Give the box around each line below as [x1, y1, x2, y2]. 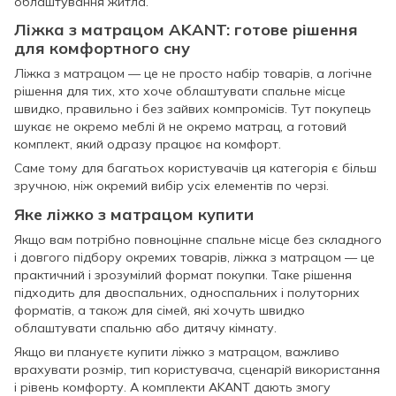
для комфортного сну [14, 38, 190, 59]
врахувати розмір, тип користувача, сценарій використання [14, 361, 380, 377]
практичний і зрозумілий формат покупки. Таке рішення [14, 266, 352, 283]
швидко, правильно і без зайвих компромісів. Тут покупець [14, 101, 371, 118]
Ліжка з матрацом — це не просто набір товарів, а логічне [14, 65, 372, 82]
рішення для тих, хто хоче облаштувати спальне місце [14, 83, 346, 100]
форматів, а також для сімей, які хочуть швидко [14, 301, 305, 318]
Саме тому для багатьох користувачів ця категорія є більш [14, 160, 377, 177]
